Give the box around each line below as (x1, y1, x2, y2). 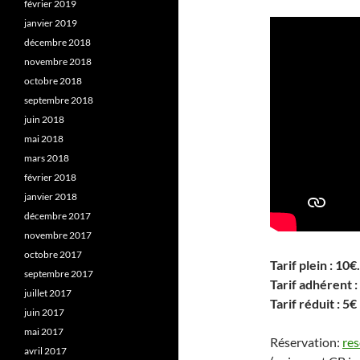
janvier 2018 (24, 190, 77, 202)
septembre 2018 (24, 94, 93, 106)
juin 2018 (24, 113, 64, 125)
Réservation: (270, 334, 342, 350)
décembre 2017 (24, 210, 91, 222)
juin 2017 (24, 306, 64, 318)
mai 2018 (24, 133, 63, 145)
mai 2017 (24, 325, 63, 337)
